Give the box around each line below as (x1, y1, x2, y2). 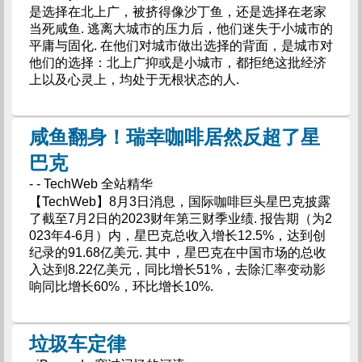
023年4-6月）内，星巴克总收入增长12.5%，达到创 (28, 228, 326, 242)
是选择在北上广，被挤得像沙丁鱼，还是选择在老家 (28, 4, 326, 19)
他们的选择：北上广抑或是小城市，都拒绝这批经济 (28, 55, 326, 69)
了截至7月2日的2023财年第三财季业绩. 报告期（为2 (28, 211, 332, 225)
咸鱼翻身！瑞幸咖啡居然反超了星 (28, 125, 320, 148)
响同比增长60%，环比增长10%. (28, 279, 213, 293)
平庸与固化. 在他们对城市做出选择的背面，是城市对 (28, 38, 333, 53)
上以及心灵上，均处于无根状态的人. (28, 72, 239, 86)
